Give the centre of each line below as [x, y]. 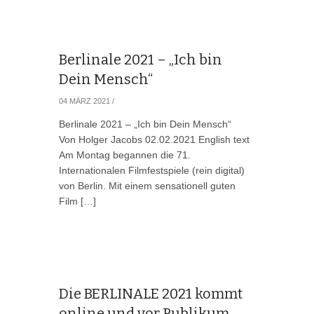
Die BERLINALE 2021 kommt [150, 294]
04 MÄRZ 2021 [84, 101]
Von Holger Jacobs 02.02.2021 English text [154, 139]
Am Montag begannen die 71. [124, 155]
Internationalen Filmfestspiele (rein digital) [151, 170]
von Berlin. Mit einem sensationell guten [147, 186]
